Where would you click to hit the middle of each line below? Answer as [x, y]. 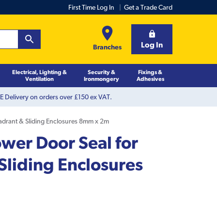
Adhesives [150, 78]
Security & [101, 72]
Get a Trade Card [148, 7]
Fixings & [150, 72]
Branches [107, 47]
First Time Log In [91, 7]
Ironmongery [101, 78]
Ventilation [39, 78]
